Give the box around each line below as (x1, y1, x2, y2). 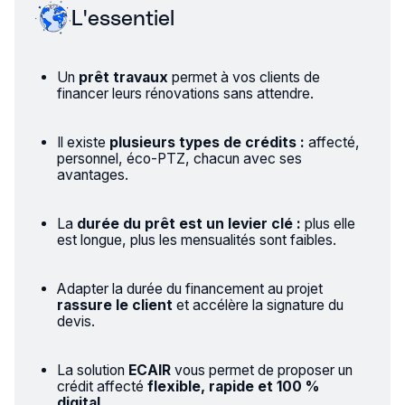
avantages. (56, 165, 128, 184)
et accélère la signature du (172, 296, 344, 314)
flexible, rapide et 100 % (146, 377, 319, 395)
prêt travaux (78, 68, 168, 86)
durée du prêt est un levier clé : (76, 214, 301, 232)
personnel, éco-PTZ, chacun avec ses (56, 149, 302, 167)
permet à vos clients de (167, 68, 320, 86)
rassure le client (56, 296, 173, 314)
